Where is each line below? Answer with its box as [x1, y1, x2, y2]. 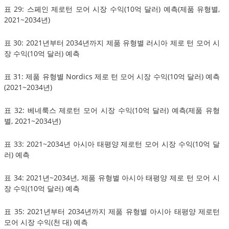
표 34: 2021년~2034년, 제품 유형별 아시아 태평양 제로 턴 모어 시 [4, 172, 220, 182]
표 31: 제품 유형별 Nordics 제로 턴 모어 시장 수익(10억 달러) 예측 [4, 71, 220, 81]
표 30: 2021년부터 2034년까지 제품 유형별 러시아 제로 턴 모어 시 [4, 37, 220, 48]
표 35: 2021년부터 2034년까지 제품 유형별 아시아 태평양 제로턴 [4, 206, 220, 216]
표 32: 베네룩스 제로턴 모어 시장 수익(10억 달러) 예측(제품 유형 [4, 105, 220, 115]
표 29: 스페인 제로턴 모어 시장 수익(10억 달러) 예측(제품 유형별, [4, 4, 220, 14]
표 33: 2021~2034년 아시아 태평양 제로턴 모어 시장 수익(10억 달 [4, 139, 220, 149]
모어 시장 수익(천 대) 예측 [4, 217, 88, 227]
